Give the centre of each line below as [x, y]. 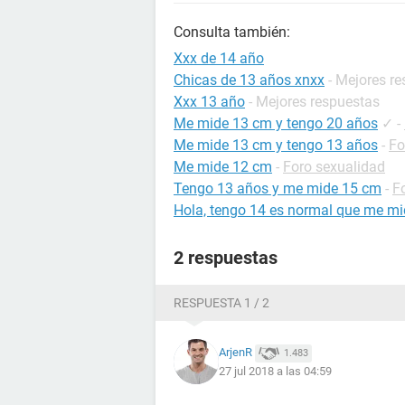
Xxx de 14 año [219, 58]
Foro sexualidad [334, 167]
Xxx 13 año [209, 102]
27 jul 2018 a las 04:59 [275, 371]
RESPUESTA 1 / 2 [221, 303]
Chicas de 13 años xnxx [249, 80]
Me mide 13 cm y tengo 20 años [276, 123]
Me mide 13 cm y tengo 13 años [276, 145]
